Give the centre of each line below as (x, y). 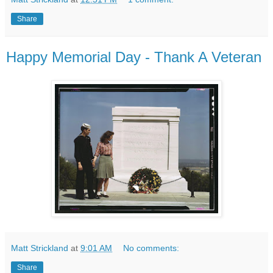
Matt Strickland (40, 248)
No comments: (151, 248)
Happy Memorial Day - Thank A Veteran (134, 57)
